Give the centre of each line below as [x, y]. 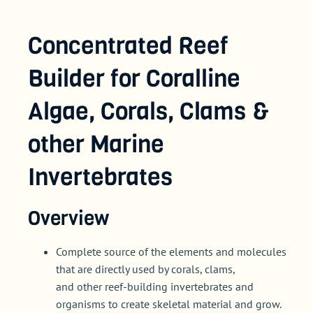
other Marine [96, 144]
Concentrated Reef [128, 46]
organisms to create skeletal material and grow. [169, 304]
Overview [68, 219]
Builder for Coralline [134, 79]
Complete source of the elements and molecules [171, 252]
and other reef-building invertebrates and [155, 287]
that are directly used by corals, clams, [146, 269]
